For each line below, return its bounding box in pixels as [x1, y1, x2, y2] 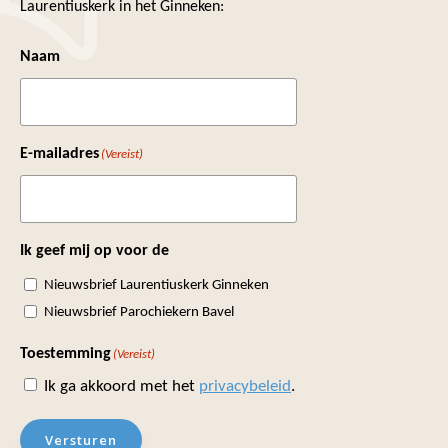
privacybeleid [199, 378, 291, 396]
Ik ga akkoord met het [44, 378, 199, 396]
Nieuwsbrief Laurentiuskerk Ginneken [44, 278, 269, 294]
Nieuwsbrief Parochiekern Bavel [44, 305, 234, 321]
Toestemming [20, 346, 111, 363]
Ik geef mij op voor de [20, 243, 169, 260]
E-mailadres [20, 146, 99, 163]
